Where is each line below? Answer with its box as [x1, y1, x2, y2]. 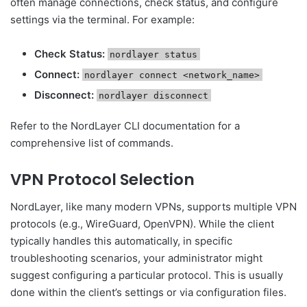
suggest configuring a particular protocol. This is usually [10, 269, 283, 282]
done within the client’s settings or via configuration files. [10, 286, 286, 299]
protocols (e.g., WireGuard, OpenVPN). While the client [10, 217, 274, 231]
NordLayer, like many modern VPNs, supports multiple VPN [10, 200, 297, 214]
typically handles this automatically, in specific [10, 234, 232, 248]
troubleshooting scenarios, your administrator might [10, 251, 262, 265]
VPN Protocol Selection [10, 168, 195, 191]
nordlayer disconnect [99, 90, 209, 101]
